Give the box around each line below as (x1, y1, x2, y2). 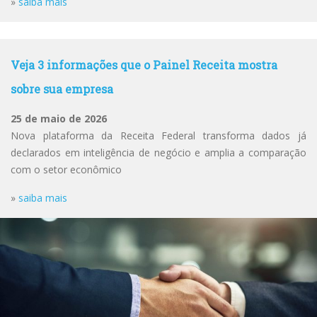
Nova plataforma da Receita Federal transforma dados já (11, 129, 306, 142)
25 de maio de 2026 (11, 112, 107, 125)
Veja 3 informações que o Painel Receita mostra (11, 57, 277, 72)
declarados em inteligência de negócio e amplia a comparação (11, 146, 306, 159)
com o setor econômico (11, 163, 122, 176)
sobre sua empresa (11, 81, 113, 96)
